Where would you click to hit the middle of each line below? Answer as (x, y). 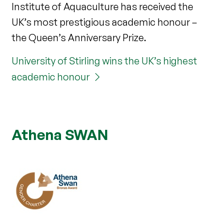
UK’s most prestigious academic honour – (104, 22)
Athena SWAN (60, 134)
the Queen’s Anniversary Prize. (79, 37)
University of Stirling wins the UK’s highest (104, 61)
